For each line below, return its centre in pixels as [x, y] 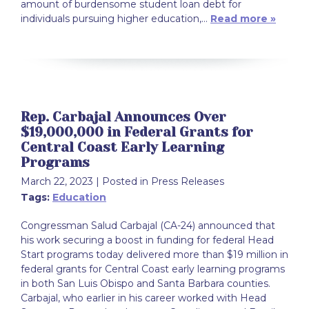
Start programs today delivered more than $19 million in [154, 255]
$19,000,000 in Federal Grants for [137, 132]
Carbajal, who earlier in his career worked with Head [143, 298]
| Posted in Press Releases [160, 182]
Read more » [243, 18]
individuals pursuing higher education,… [116, 18]
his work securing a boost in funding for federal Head [147, 240]
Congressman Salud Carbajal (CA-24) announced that [148, 226]
